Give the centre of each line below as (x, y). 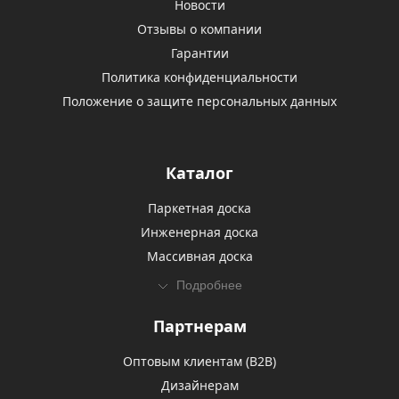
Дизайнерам (199, 385)
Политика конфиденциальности (199, 77)
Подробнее (209, 285)
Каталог (199, 173)
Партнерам (199, 326)
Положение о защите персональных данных (199, 101)
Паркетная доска (199, 208)
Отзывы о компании (199, 29)
